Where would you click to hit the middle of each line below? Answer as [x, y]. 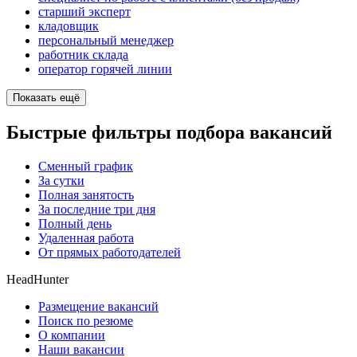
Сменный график [86, 166]
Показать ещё [46, 98]
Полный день [75, 223]
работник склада [83, 55]
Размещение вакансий [98, 306]
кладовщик [69, 26]
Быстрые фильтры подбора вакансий [169, 132]
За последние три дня [97, 209]
